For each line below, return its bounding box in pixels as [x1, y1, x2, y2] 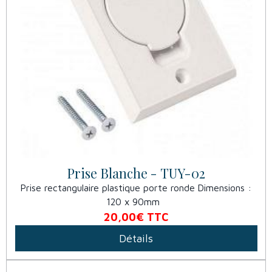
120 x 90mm [106, 196, 166, 208]
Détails [119, 231, 153, 245]
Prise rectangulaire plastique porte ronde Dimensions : [21, 182, 251, 194]
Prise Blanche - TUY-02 [67, 165, 205, 182]
